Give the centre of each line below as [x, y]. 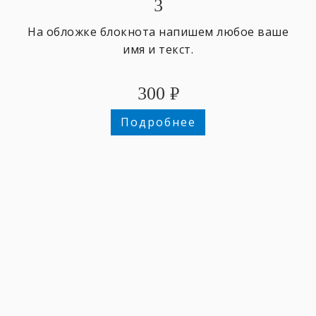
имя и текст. [158, 50]
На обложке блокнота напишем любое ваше [158, 32]
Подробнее [158, 122]
